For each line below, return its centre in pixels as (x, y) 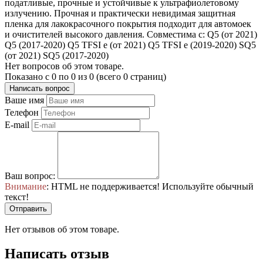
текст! (17, 197)
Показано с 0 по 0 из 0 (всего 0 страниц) (85, 76)
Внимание (26, 186)
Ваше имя (24, 100)
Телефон (22, 112)
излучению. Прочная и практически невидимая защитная (120, 13)
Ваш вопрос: (30, 176)
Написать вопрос (40, 88)
